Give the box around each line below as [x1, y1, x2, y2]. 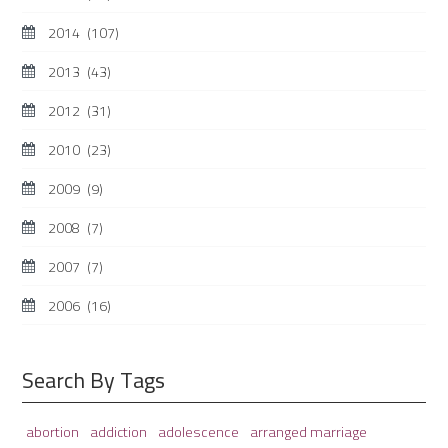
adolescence [158, 417, 242, 445]
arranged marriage [250, 417, 367, 445]
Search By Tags [22, 359, 165, 401]
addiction [90, 418, 150, 445]
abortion [26, 418, 82, 445]
